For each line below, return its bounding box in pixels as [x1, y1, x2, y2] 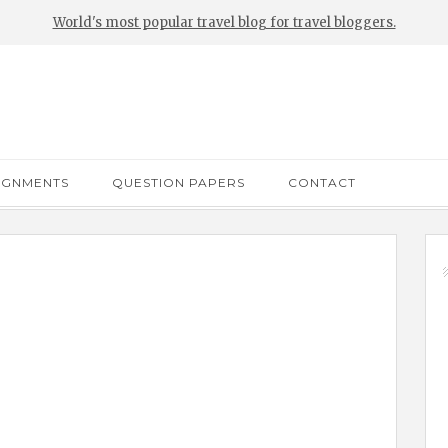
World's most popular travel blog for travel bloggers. [52, 14, 396, 31]
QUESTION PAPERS [112, 175, 245, 190]
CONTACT [288, 175, 356, 190]
